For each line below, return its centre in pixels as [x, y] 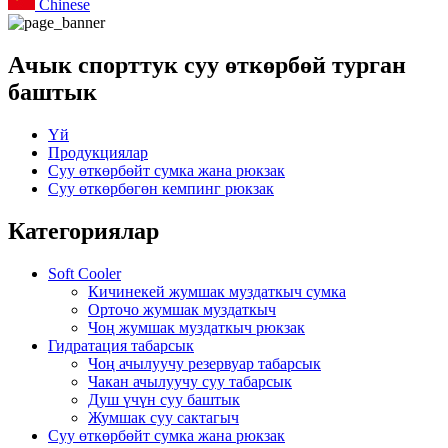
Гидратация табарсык [121, 345]
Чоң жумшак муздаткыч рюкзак [196, 327]
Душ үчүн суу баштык [164, 399]
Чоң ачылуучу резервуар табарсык [204, 363]
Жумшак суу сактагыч [163, 417]
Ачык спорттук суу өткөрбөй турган [207, 64]
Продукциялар [98, 152]
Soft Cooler [84, 273]
